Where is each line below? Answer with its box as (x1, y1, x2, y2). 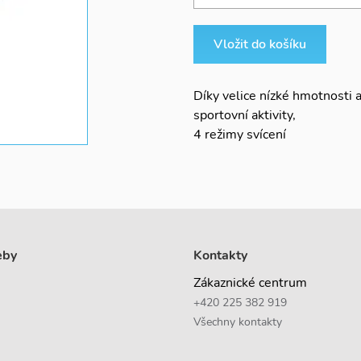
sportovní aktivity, (193, 106, 296, 124)
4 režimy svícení (193, 126, 286, 143)
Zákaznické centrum (193, 274, 307, 292)
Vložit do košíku (214, 35, 306, 53)
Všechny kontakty (193, 314, 282, 330)
